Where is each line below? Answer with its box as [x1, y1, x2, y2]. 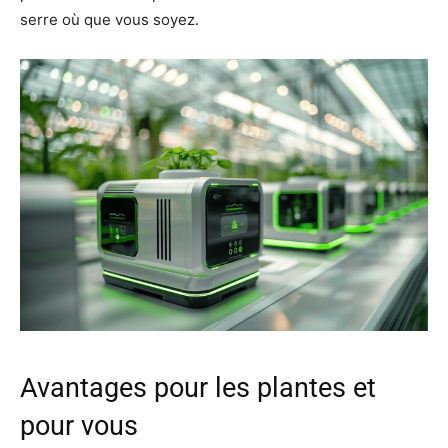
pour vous [20, 409, 138, 442]
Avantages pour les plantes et [20, 371, 376, 404]
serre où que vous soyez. [20, 9, 199, 29]
